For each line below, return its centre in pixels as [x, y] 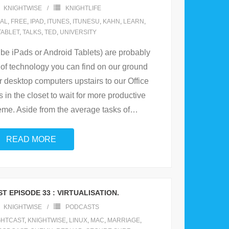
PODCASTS [82, 207]
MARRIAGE [124, 221]
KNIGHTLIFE [83, 8]
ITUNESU [86, 22]
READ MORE [31, 140]
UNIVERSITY [78, 32]
